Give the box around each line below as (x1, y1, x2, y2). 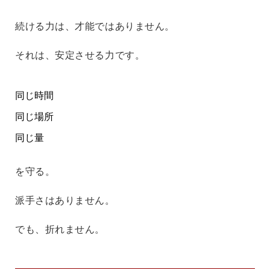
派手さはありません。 (15, 195, 115, 206)
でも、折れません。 (15, 224, 105, 234)
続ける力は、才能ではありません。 (15, 20, 175, 31)
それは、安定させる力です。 (15, 49, 145, 60)
